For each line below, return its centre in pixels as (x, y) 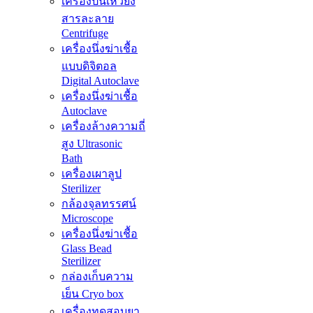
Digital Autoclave (100, 81)
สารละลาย (88, 19)
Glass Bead (87, 249)
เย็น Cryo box (93, 294)
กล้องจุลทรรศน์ (99, 204)
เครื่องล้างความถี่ (103, 126)
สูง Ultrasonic (92, 144)
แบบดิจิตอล (89, 66)
